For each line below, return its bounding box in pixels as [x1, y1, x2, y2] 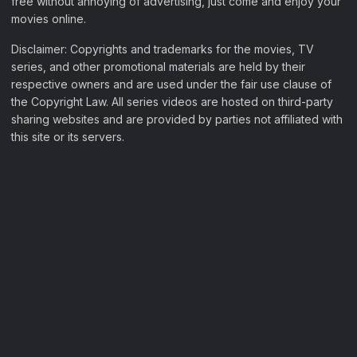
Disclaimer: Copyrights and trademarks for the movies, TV [11, 41, 314, 56]
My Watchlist [12, 255, 78, 269]
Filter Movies [12, 230, 80, 245]
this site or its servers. [11, 129, 124, 143]
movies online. [11, 11, 86, 25]
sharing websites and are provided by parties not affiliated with [11, 112, 343, 126]
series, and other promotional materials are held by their [11, 59, 305, 73]
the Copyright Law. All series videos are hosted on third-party [11, 94, 333, 108]
